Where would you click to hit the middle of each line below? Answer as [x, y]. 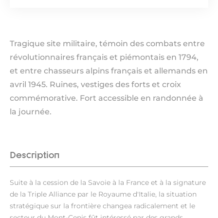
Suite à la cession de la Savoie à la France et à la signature [108, 182]
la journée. [31, 112]
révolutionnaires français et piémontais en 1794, [104, 57]
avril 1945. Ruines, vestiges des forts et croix [95, 84]
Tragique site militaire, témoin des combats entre [107, 44]
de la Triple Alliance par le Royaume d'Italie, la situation [103, 194]
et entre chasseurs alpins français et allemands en [109, 71]
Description [35, 155]
